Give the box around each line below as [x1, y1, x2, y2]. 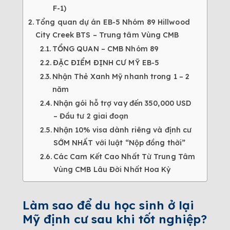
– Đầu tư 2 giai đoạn [53, 111, 128, 121]
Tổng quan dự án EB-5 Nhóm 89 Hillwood [35, 17, 190, 27]
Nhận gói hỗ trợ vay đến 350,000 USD [53, 98, 191, 108]
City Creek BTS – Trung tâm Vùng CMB [35, 30, 179, 40]
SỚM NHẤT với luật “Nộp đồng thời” [53, 138, 186, 147]
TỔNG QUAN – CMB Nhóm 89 [52, 44, 159, 53]
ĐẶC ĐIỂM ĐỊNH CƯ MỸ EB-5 [52, 57, 160, 67]
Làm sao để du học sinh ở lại [23, 197, 194, 213]
